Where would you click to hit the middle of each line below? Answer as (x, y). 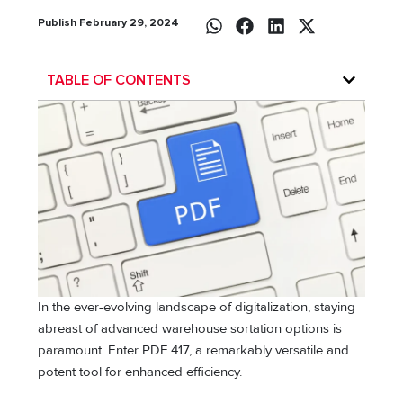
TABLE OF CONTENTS (119, 80)
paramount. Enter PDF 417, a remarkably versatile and (194, 350)
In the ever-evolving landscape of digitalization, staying (197, 307)
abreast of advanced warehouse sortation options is (190, 328)
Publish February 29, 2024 (109, 22)
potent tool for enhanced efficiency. (142, 372)
